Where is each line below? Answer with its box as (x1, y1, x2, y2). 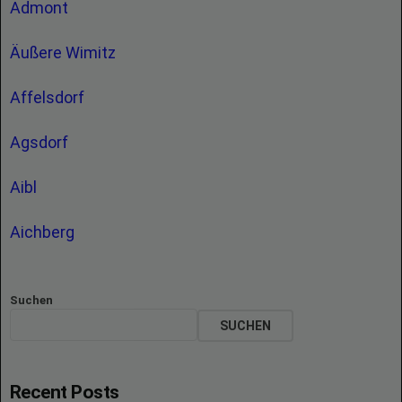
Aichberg (10, 223, 78, 241)
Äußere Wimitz (10, 43, 119, 62)
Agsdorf (10, 133, 72, 152)
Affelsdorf (10, 88, 88, 107)
